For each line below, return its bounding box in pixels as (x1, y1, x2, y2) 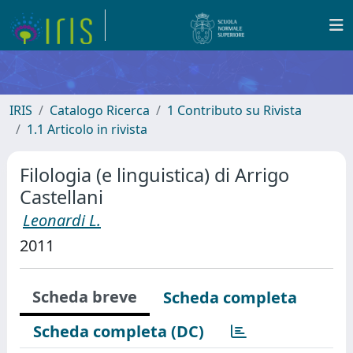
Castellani (20, 184, 103, 210)
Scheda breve (32, 286, 137, 307)
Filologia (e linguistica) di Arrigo (20, 162, 289, 188)
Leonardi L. (23, 210, 101, 231)
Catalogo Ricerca (50, 102, 150, 119)
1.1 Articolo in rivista (27, 121, 147, 138)
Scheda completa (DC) (33, 321, 204, 342)
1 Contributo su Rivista (167, 102, 302, 119)
